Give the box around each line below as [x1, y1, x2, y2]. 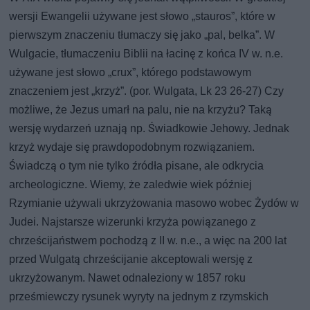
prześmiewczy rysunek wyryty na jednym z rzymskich [9, 289, 269, 303]
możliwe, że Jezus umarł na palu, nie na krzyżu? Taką [9, 102, 273, 116]
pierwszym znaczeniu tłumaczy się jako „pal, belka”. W [9, 28, 275, 42]
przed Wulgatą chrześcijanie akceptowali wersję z [9, 252, 253, 266]
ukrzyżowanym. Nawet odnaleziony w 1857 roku [9, 271, 246, 284]
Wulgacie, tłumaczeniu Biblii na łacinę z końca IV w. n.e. [9, 46, 284, 60]
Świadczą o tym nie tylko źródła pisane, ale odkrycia [9, 158, 264, 172]
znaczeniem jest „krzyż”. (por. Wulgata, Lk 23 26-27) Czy [9, 84, 284, 98]
